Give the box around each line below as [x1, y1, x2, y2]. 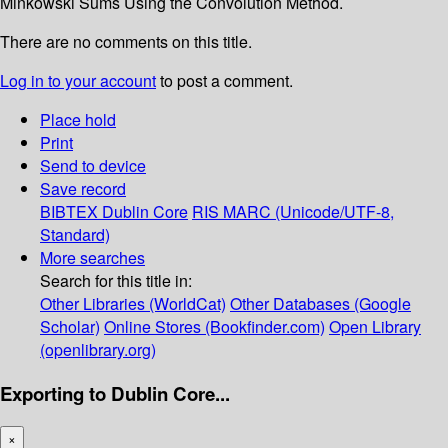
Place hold [40, 108, 116, 132]
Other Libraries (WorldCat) [40, 292, 226, 316]
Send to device [40, 154, 146, 178]
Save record [40, 177, 126, 201]
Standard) [40, 223, 110, 247]
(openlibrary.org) [40, 338, 156, 362]
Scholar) [40, 315, 100, 339]
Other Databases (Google [230, 292, 411, 316]
